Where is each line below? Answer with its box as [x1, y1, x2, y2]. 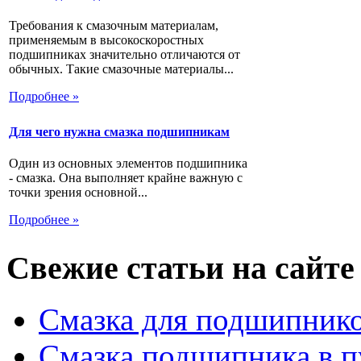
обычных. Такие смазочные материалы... [9, 61, 234, 76]
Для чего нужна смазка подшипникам [9, 125, 230, 139]
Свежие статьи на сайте [6, 249, 355, 286]
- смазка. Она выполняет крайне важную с [9, 171, 243, 185]
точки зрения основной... [9, 185, 147, 200]
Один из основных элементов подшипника [9, 156, 247, 171]
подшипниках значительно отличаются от [9, 47, 240, 61]
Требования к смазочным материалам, [9, 18, 218, 32]
